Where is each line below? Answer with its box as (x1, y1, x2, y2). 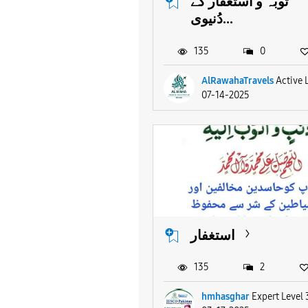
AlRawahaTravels (201, 74, 274, 87)
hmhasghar (201, 291, 250, 303)
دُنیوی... (223, 10, 233, 27)
